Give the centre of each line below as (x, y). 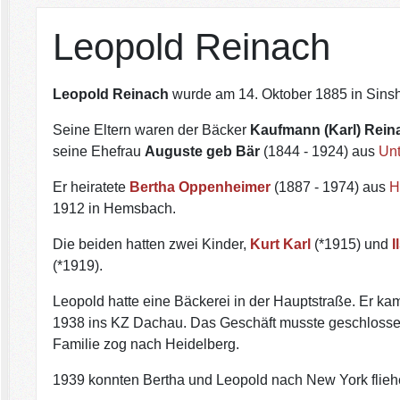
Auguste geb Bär (203, 151)
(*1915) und (352, 244)
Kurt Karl (281, 244)
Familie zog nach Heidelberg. (146, 344)
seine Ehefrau (99, 151)
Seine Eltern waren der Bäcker (152, 129)
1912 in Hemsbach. (115, 208)
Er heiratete (92, 187)
